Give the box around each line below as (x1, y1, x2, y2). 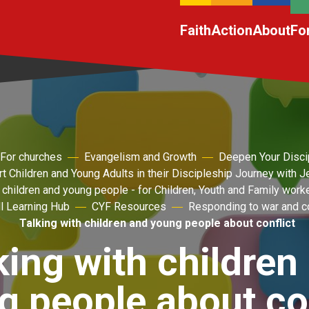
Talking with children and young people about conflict (19, 217, 295, 230)
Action (211, 22, 252, 39)
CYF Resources (92, 200, 166, 213)
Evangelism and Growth (84, 150, 197, 163)
